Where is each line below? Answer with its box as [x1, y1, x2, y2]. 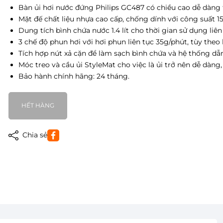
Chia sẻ [20, 130, 47, 140]
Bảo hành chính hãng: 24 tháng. [18, 71, 129, 81]
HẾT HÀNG [21, 102, 54, 110]
